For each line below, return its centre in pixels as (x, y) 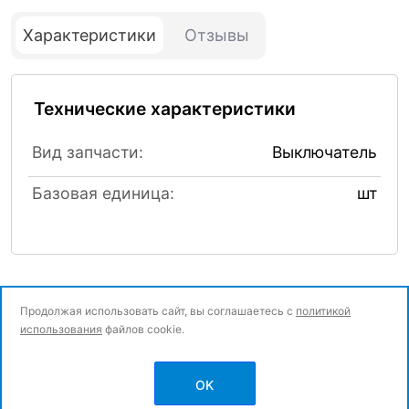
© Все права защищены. (88, 369)
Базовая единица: (103, 194)
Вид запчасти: (88, 152)
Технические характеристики (165, 109)
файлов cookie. (143, 329)
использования (61, 329)
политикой (323, 311)
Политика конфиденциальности (109, 389)
